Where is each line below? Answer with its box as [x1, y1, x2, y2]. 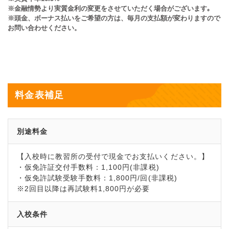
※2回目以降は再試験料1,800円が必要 [16, 185, 150, 193]
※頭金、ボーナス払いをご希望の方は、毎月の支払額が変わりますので [8, 14, 220, 22]
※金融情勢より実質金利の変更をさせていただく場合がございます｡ [8, 4, 211, 12]
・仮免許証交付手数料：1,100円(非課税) [16, 163, 159, 172]
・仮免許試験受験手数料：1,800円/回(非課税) [16, 174, 177, 182]
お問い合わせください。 [8, 24, 81, 32]
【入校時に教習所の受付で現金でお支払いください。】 [16, 152, 209, 161]
